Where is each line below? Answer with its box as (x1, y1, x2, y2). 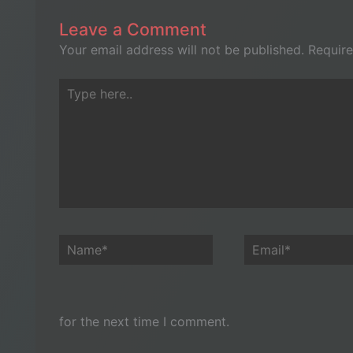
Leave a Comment (59, 19, 206, 40)
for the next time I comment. (59, 314, 229, 330)
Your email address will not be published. (59, 42, 304, 58)
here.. (58, 99, 91, 116)
